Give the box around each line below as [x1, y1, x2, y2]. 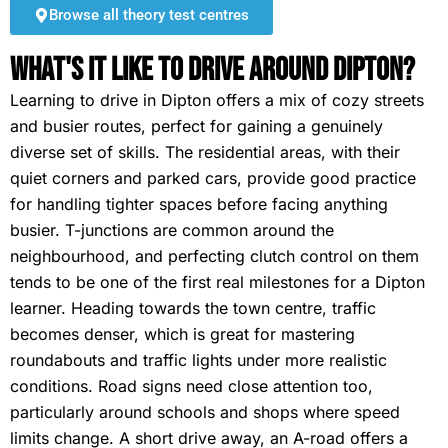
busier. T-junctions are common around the [10, 220, 334, 240]
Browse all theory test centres [49, 6, 249, 24]
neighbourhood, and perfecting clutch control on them [10, 246, 419, 266]
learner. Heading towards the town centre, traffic [10, 298, 376, 318]
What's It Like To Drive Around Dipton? [10, 51, 415, 90]
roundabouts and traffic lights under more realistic [10, 350, 387, 370]
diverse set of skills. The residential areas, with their [10, 142, 400, 162]
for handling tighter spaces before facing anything [10, 194, 388, 214]
